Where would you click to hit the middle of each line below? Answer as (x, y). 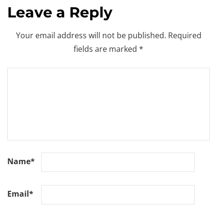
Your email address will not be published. (91, 35)
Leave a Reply (60, 12)
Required (184, 35)
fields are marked (106, 49)
